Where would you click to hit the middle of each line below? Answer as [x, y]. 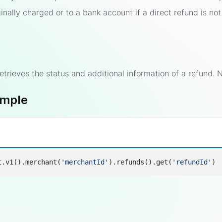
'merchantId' [85, 162]
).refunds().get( [140, 162]
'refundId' [192, 162]
